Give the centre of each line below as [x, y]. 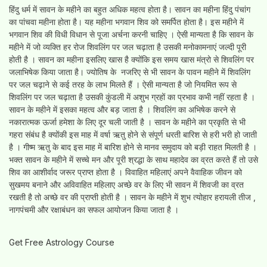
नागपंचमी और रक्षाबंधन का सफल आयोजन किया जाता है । [94, 209]
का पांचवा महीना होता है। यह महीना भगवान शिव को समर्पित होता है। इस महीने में [126, 21]
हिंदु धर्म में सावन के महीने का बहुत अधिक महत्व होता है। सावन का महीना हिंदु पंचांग [130, 9]
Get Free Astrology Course [62, 242]
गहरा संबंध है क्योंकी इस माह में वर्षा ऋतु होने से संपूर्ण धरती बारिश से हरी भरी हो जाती [133, 134]
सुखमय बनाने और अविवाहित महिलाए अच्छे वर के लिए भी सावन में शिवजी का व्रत [126, 184]
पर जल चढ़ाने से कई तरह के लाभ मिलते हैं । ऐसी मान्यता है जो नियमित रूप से [123, 84]
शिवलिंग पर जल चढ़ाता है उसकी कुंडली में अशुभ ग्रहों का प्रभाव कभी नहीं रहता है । [132, 97]
